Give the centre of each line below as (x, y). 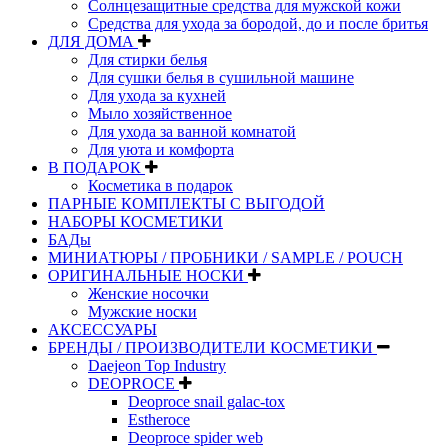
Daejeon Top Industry (157, 365)
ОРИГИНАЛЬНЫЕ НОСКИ (148, 275)
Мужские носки (142, 311)
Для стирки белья (147, 59)
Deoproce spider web (195, 437)
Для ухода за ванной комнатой (192, 131)
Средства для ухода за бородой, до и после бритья (258, 23)
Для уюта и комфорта (161, 149)
